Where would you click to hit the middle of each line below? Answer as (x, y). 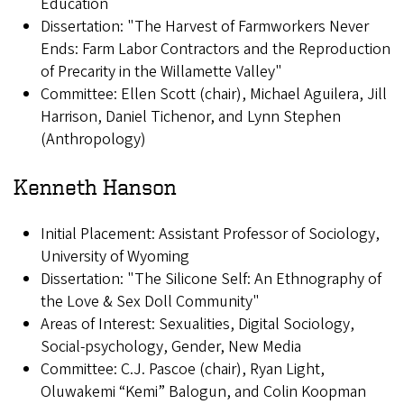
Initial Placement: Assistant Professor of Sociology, (210, 234)
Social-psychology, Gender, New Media (171, 347)
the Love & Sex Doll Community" (150, 302)
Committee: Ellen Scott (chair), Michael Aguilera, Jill (214, 95)
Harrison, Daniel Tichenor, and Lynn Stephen (191, 117)
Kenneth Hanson (95, 187)
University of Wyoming (115, 257)
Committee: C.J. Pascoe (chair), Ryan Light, (183, 370)
